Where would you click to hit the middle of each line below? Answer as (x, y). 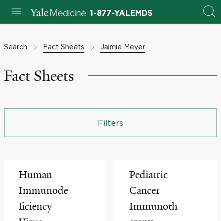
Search (16, 47)
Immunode (43, 190)
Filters (110, 123)
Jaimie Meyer (123, 47)
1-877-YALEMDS (121, 13)
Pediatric (148, 175)
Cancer (145, 190)
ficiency (35, 206)
